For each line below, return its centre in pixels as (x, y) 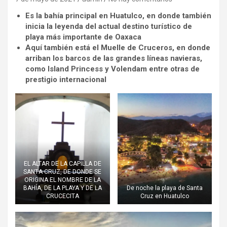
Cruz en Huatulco (164, 196)
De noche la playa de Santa (164, 188)
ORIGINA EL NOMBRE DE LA (62, 180)
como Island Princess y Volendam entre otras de (112, 69)
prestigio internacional (66, 80)
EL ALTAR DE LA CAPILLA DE (62, 163)
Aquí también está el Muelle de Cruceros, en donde (118, 48)
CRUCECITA (62, 196)
